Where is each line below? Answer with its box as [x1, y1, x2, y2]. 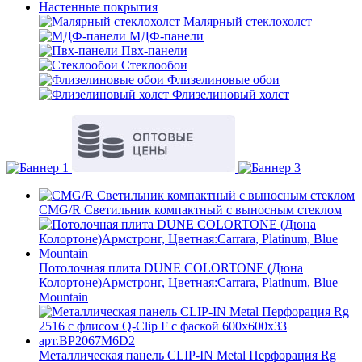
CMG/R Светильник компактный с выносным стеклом [39, 203, 342, 217]
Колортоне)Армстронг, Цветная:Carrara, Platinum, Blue [39, 276, 338, 289]
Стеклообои [121, 58, 187, 72]
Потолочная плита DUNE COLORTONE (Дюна [39, 261, 303, 275]
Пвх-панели [121, 44, 187, 57]
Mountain [39, 290, 88, 304]
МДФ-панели [129, 29, 204, 43]
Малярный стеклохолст [183, 15, 312, 28]
